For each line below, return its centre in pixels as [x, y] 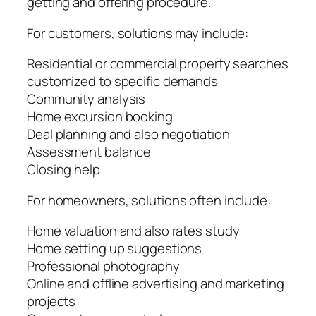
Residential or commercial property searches [158, 64]
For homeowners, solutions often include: [149, 200]
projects [51, 302]
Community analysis [86, 99]
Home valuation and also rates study [133, 231]
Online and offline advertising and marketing [156, 284]
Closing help [63, 170]
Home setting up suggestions [115, 249]
